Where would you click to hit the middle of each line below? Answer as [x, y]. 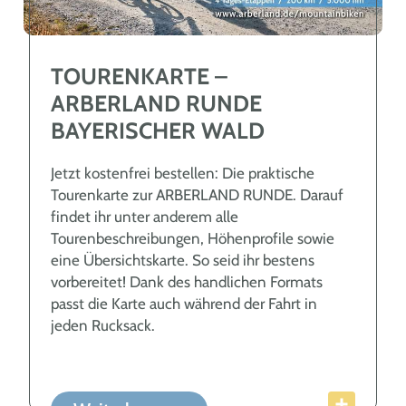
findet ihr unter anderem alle [144, 217]
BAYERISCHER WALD [157, 131]
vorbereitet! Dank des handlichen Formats [186, 282]
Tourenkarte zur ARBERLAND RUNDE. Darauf [197, 195]
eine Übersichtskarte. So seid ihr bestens [182, 261]
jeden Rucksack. [102, 326]
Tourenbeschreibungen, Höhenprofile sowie [192, 239]
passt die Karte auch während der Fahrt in [184, 304]
